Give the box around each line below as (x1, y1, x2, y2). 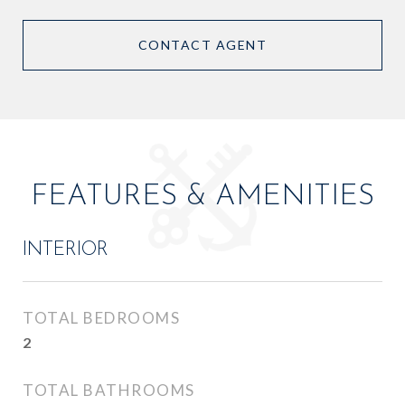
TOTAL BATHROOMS (23, 381, 195, 400)
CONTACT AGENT (137, 37, 268, 52)
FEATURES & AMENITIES (31, 183, 374, 212)
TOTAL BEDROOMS (23, 308, 180, 327)
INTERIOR (23, 240, 108, 259)
